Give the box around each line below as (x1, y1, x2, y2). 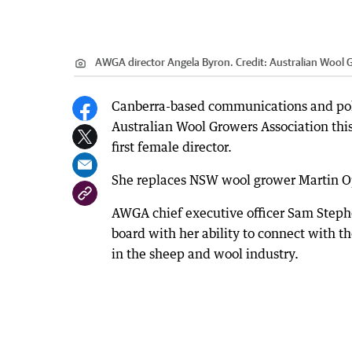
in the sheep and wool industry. (112, 246, 299, 262)
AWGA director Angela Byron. (95, 56, 233, 69)
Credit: (233, 56, 269, 69)
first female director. (112, 139, 232, 156)
